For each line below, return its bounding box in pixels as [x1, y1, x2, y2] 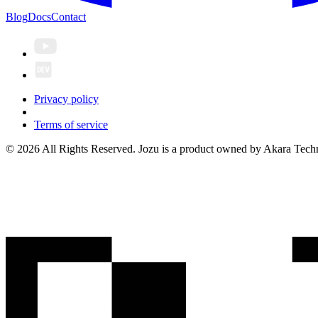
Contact [51, 11, 86, 23]
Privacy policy [34, 93, 99, 106]
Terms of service [34, 119, 108, 131]
